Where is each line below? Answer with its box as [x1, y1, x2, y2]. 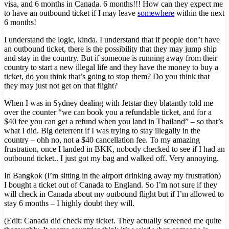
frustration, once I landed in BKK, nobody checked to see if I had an [4, 145, 225, 154]
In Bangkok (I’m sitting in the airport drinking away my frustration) [4, 171, 221, 180]
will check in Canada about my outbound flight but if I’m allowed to [4, 190, 224, 199]
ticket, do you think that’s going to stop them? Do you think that [4, 72, 210, 81]
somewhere [138, 9, 174, 18]
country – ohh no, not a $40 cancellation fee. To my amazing [4, 135, 200, 145]
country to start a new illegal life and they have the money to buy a [4, 63, 218, 72]
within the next [174, 9, 224, 18]
